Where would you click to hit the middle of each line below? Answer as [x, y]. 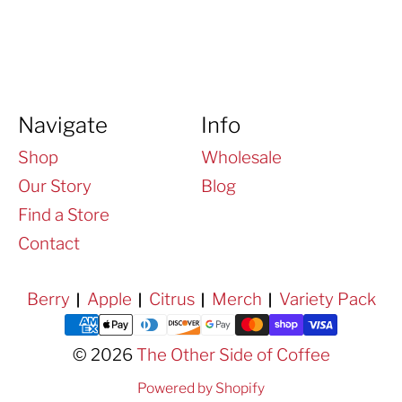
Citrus [171, 300]
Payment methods [79, 323]
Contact [49, 244]
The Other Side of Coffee [233, 355]
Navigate [63, 125]
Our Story [55, 187]
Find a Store [64, 215]
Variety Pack [327, 300]
